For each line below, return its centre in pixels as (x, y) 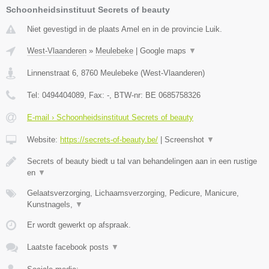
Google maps (164, 50)
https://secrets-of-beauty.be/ (109, 139)
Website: (44, 139)
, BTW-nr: (127, 95)
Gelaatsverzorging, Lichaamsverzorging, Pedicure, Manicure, (133, 193)
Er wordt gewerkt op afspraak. (79, 225)
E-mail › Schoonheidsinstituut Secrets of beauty (110, 117)
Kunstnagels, (51, 204)
